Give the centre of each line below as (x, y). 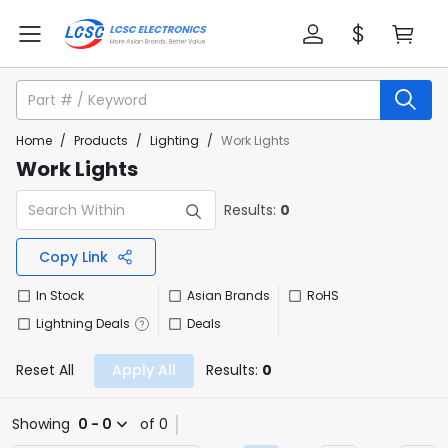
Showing (41, 424)
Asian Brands (228, 295)
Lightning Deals (83, 323)
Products (101, 140)
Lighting (174, 140)
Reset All (45, 370)
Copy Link (73, 256)
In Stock (60, 295)
